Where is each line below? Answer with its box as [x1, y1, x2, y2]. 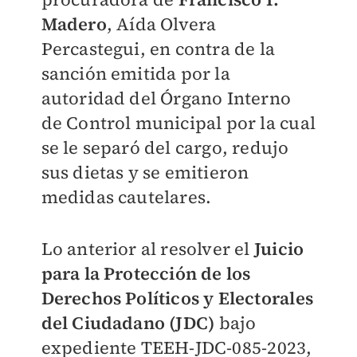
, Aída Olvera [106, 12, 217, 36]
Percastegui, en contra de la [41, 37, 276, 61]
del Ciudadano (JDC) [41, 311, 215, 335]
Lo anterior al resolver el [41, 237, 250, 261]
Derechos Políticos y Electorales [41, 286, 313, 310]
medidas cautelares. [41, 185, 212, 209]
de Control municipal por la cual [41, 111, 316, 135]
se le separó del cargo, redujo [41, 135, 289, 159]
